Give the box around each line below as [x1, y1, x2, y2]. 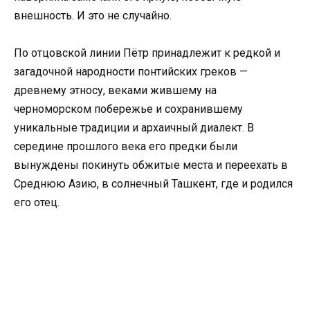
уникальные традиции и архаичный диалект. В [14, 121, 254, 135]
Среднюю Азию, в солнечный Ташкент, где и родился [14, 177, 293, 191]
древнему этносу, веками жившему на [14, 84, 217, 98]
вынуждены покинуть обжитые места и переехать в [14, 158, 288, 172]
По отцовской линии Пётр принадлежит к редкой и [14, 46, 280, 60]
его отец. [14, 196, 60, 210]
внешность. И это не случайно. [14, 8, 172, 22]
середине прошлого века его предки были [14, 140, 237, 154]
